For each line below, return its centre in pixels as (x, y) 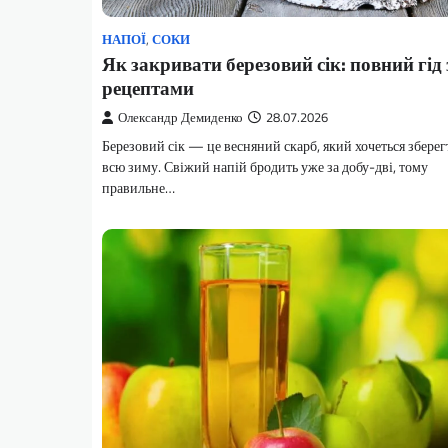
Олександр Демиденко (180, 117)
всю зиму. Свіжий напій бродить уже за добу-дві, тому (265, 166)
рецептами (148, 87)
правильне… (138, 187)
